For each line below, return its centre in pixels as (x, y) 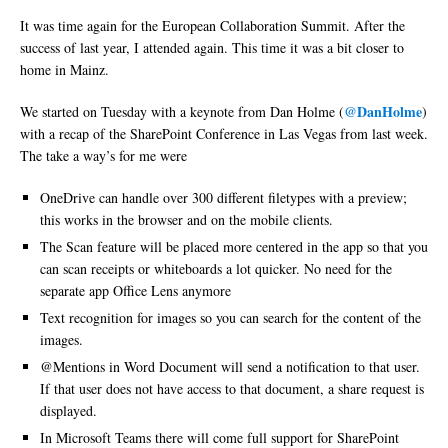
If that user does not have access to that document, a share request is (232, 389)
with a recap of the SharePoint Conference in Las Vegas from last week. (224, 134)
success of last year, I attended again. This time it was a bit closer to (212, 48)
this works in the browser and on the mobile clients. (186, 220)
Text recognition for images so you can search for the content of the (230, 318)
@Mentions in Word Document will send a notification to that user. (230, 367)
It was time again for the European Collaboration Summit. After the (212, 26)
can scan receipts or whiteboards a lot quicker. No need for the (216, 269)
